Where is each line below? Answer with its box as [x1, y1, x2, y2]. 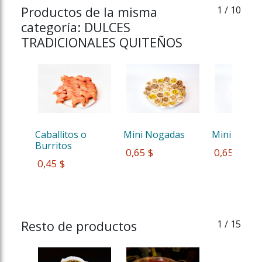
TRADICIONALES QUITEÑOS [21, 33, 182, 51]
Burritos [35, 139, 74, 152]
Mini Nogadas [123, 127, 185, 141]
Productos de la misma [21, 3, 157, 20]
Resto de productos [21, 217, 137, 235]
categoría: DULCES [21, 18, 130, 36]
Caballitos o [35, 127, 89, 141]
